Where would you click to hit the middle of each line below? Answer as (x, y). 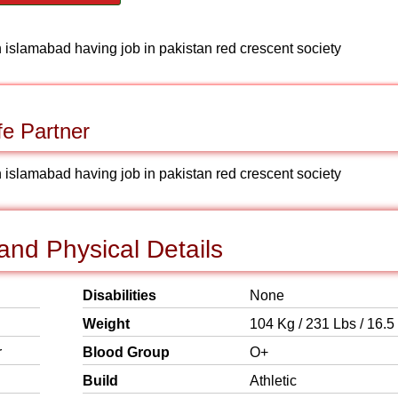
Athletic (273, 381)
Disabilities (119, 295)
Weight (106, 324)
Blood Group (126, 352)
